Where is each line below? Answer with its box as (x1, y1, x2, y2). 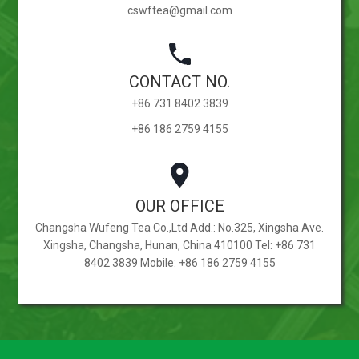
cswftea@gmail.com (127, 3, 232, 17)
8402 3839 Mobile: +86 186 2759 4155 (83, 256, 276, 269)
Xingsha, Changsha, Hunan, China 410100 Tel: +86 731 (43, 238, 316, 252)
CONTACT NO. (129, 71, 230, 91)
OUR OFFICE (135, 196, 224, 216)
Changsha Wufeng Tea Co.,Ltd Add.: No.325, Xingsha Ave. (35, 220, 324, 234)
